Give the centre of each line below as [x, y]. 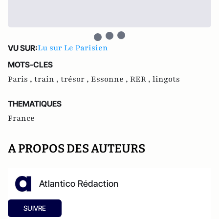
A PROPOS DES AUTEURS [77, 149]
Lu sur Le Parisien [73, 48]
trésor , [76, 79]
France [21, 118]
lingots [166, 79]
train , [47, 79]
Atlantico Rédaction [79, 184]
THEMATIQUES [35, 104]
